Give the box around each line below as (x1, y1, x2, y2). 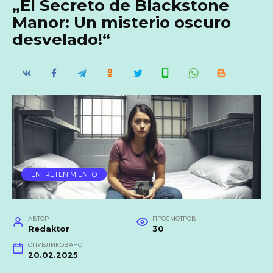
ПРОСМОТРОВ (152, 214, 196, 222)
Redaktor (27, 224, 69, 233)
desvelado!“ (12, 29, 110, 49)
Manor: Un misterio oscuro (12, 12, 231, 32)
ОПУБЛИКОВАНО (27, 241, 82, 248)
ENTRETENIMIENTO (30, 170, 97, 179)
